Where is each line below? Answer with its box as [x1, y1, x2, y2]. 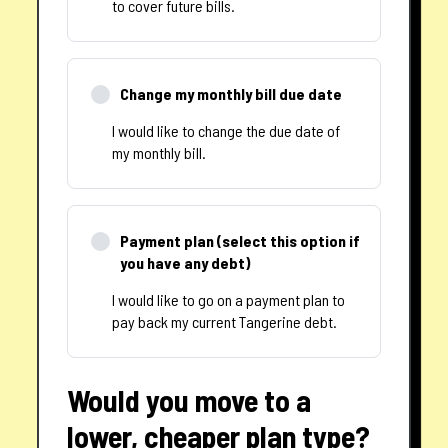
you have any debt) [119, 253, 250, 273]
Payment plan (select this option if [119, 231, 360, 251]
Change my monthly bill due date [119, 84, 342, 104]
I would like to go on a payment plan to [112, 290, 346, 310]
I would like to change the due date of [112, 121, 341, 141]
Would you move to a [67, 382, 312, 419]
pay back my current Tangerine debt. [112, 312, 338, 332]
